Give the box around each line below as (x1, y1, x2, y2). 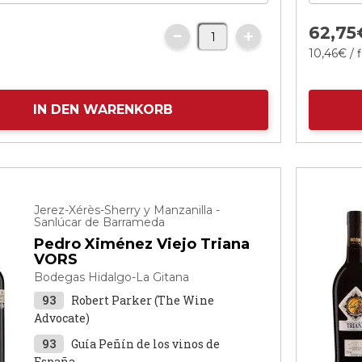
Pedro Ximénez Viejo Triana (34, 235, 250, 253)
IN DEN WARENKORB (32, 102, 173, 117)
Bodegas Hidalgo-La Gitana (34, 270, 190, 284)
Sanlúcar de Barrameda (34, 215, 166, 229)
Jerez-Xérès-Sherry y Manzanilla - (34, 203, 221, 217)
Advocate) (34, 310, 90, 326)
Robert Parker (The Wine (71, 293, 215, 308)
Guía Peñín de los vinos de (71, 336, 221, 351)
